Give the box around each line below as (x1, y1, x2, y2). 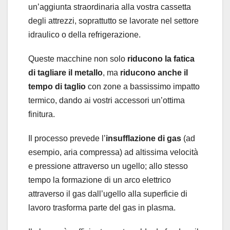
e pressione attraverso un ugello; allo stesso (28, 161, 188, 170)
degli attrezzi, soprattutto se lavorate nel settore (28, 16, 199, 25)
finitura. (28, 109, 55, 119)
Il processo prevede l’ (28, 133, 106, 143)
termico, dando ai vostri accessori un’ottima (28, 95, 185, 105)
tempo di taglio (28, 82, 86, 91)
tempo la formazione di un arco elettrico (28, 175, 171, 184)
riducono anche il (120, 68, 188, 77)
